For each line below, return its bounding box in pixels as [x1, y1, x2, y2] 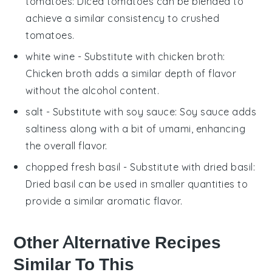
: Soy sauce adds [175, 105, 257, 118]
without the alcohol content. [25, 84, 160, 97]
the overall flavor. [25, 139, 107, 152]
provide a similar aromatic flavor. [25, 194, 183, 207]
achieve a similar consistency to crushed [25, 12, 220, 24]
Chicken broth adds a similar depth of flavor [25, 67, 237, 80]
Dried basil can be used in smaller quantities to [25, 177, 248, 190]
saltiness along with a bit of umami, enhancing [25, 122, 246, 135]
